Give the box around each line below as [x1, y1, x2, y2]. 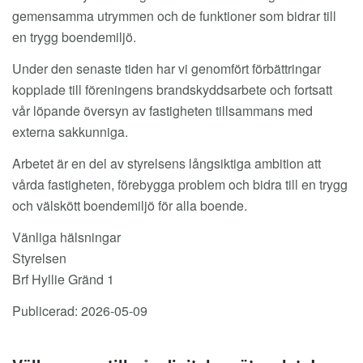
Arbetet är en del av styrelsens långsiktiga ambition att [12, 153, 321, 173]
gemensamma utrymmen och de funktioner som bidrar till [12, 6, 336, 25]
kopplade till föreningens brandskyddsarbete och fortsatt [12, 79, 332, 99]
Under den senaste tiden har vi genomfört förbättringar [12, 58, 321, 78]
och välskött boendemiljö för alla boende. [12, 195, 247, 215]
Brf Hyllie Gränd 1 [12, 269, 114, 288]
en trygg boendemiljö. [12, 27, 136, 46]
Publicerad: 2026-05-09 [12, 301, 147, 320]
